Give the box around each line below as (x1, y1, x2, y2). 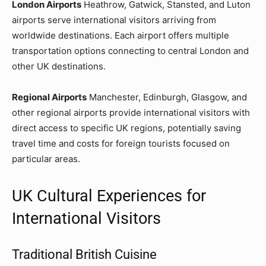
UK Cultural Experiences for (12, 186, 206, 205)
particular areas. (12, 153, 80, 164)
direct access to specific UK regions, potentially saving (12, 122, 241, 134)
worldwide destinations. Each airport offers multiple (12, 29, 229, 41)
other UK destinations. (12, 60, 106, 72)
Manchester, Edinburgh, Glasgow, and (87, 91, 247, 103)
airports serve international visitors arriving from (12, 14, 216, 26)
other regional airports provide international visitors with (12, 106, 250, 118)
